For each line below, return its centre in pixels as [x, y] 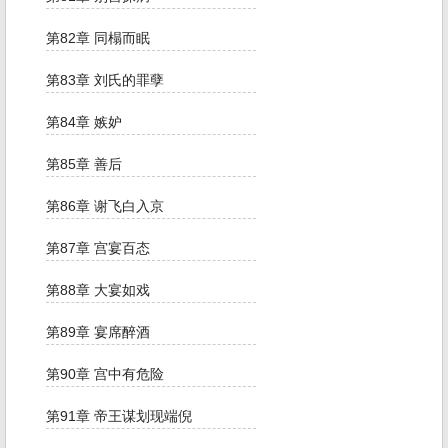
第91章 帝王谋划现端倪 [119, 416]
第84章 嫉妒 [84, 122]
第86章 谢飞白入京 [105, 206]
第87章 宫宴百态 [98, 248]
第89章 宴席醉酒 [98, 332]
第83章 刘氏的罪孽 [105, 80]
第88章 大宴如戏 [98, 290]
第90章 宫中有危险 [105, 374]
